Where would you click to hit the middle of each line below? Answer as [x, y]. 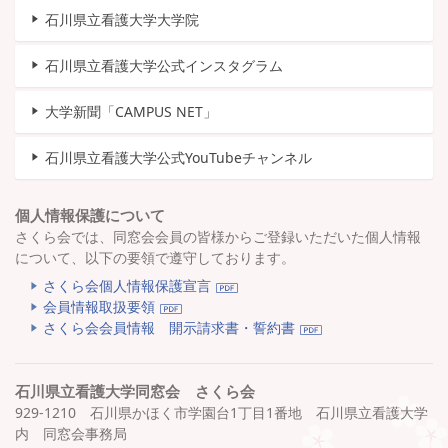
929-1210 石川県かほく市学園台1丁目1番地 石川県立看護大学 [221, 413]
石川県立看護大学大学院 [122, 20]
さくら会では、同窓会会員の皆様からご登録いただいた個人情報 [218, 237]
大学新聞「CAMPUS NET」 [131, 112]
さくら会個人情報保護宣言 [127, 286]
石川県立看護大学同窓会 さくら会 [135, 391]
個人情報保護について [90, 215]
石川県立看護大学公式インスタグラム [164, 66]
